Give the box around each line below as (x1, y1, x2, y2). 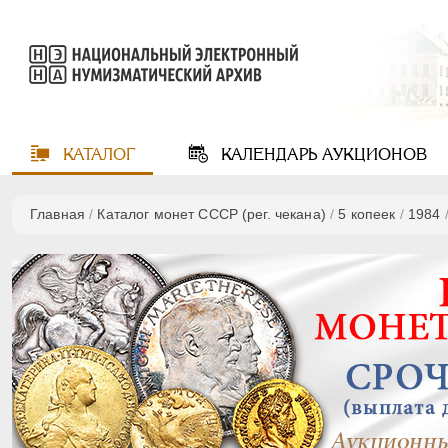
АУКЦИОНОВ (316, 145, 427, 164)
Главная (30, 206, 85, 222)
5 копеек (338, 206, 396, 222)
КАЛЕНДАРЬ (215, 145, 317, 164)
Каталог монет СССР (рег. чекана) (97, 206, 326, 222)
